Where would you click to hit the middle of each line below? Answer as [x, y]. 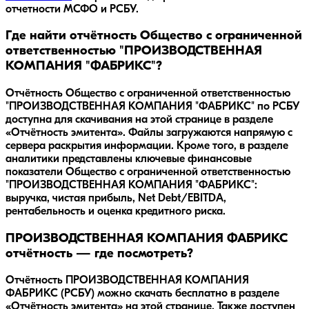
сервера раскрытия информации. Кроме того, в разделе [147, 146]
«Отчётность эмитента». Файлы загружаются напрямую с [149, 133]
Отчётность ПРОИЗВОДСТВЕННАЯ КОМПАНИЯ [127, 281]
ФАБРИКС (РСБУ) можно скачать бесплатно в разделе [142, 294]
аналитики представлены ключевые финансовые [129, 159]
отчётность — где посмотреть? [99, 254]
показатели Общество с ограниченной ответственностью [148, 172]
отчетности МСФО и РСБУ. [72, 9]
